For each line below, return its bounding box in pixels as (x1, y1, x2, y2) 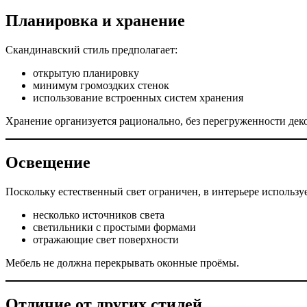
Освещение (5, 153, 90, 171)
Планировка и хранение (5, 11, 185, 29)
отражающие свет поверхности (33, 233, 179, 245)
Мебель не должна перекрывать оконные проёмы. (5, 256, 239, 269)
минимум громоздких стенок (33, 79, 169, 91)
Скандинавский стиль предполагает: (5, 43, 177, 56)
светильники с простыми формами (33, 221, 196, 233)
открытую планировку (33, 66, 139, 79)
